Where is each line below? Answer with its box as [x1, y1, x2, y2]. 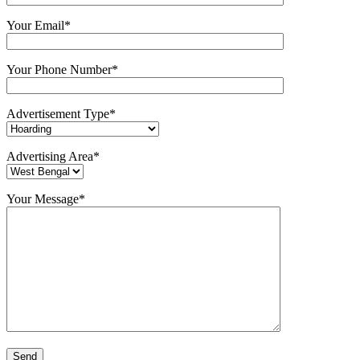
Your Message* [6, 192, 85, 206]
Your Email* [6, 18, 71, 32]
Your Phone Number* [6, 63, 118, 76]
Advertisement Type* [6, 107, 116, 121]
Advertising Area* [6, 149, 100, 163]
